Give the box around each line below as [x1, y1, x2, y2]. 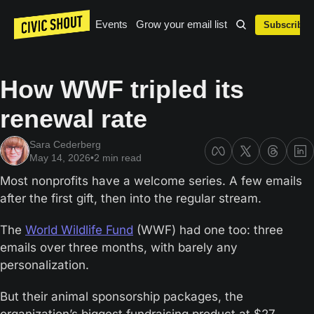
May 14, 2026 [29, 152, 90, 163]
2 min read [94, 152, 142, 163]
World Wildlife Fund [25, 223, 133, 237]
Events [95, 18, 128, 30]
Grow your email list [136, 18, 228, 30]
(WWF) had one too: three [133, 223, 283, 237]
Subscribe [264, 19, 308, 30]
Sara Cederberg [29, 139, 101, 150]
